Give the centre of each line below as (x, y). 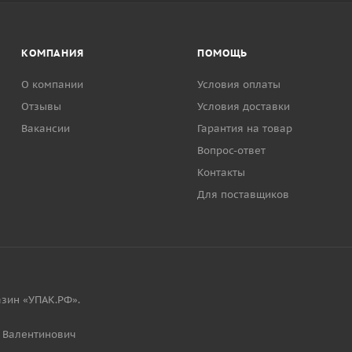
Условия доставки (244, 106)
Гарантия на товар (245, 128)
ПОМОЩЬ (223, 53)
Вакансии (46, 128)
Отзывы (42, 106)
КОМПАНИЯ (53, 53)
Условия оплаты (239, 84)
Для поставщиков (244, 194)
